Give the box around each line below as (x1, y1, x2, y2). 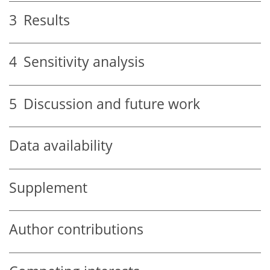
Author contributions (9, 220, 143, 239)
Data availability (9, 136, 113, 155)
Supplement (9, 178, 87, 197)
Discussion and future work (17, 94, 200, 113)
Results (17, 10, 70, 30)
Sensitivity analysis (17, 52, 145, 72)
